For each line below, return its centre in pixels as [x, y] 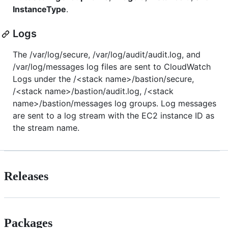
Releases [26, 176]
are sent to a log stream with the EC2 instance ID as [113, 116]
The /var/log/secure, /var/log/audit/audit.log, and [107, 55]
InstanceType [39, 9]
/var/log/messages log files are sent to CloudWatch [112, 67]
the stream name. [46, 128]
